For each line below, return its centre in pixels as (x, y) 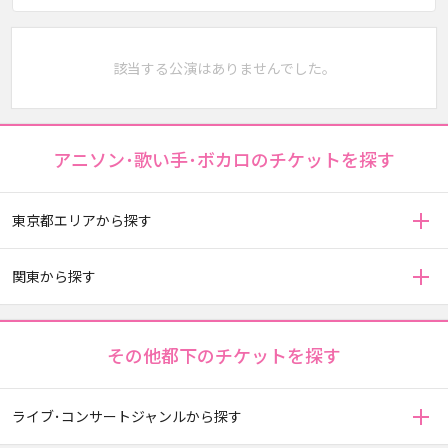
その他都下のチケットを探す (224, 355)
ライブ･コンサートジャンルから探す (127, 416)
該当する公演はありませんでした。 (224, 68)
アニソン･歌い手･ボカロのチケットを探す (224, 159)
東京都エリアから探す (82, 220)
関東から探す (54, 276)
